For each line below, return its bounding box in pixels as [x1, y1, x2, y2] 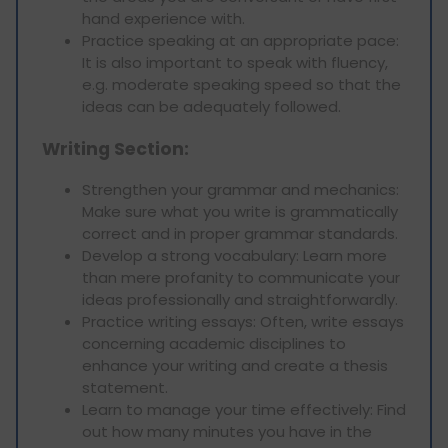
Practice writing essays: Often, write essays [82, 311, 404, 333]
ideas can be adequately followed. [82, 96, 341, 118]
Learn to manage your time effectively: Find [82, 399, 406, 421]
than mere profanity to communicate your [82, 267, 400, 289]
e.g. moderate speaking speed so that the [82, 74, 401, 96]
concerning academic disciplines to [82, 333, 346, 355]
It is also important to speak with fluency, [82, 52, 388, 74]
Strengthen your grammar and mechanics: [82, 179, 399, 201]
